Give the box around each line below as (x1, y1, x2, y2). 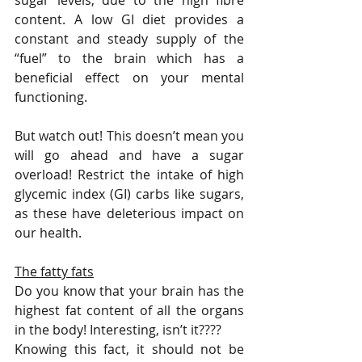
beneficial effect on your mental (15, 69, 244, 87)
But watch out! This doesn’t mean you (15, 127, 244, 145)
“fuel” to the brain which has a (15, 49, 244, 68)
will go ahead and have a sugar (15, 146, 244, 165)
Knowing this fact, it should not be (15, 340, 244, 359)
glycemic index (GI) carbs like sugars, (15, 185, 244, 204)
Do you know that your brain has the (15, 282, 244, 301)
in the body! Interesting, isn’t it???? (15, 321, 221, 339)
